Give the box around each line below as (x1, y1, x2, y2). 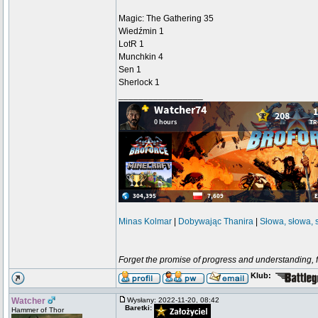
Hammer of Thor (11, 306, 64, 314)
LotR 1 (119, 39, 144, 49)
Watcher (11, 296, 45, 306)
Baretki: (125, 304, 152, 312)
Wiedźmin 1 (119, 26, 164, 36)
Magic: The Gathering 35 (119, 13, 214, 23)
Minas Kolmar (119, 216, 172, 226)
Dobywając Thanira (178, 216, 253, 226)
